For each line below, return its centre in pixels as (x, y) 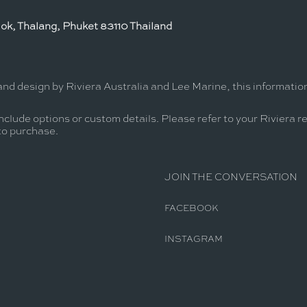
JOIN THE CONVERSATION (231, 176)
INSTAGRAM (193, 238)
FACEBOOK (191, 208)
